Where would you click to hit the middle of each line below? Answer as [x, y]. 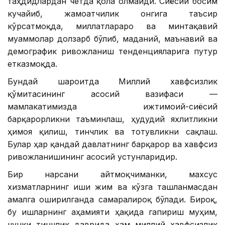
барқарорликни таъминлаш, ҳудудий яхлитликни [113, 119]
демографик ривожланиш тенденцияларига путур [113, 51]
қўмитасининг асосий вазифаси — [113, 94]
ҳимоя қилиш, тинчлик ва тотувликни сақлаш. [113, 132]
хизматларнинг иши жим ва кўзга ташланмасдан [113, 187]
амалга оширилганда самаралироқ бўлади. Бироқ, [113, 200]
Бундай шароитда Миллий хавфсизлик [113, 82]
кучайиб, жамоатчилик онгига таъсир [113, 14]
